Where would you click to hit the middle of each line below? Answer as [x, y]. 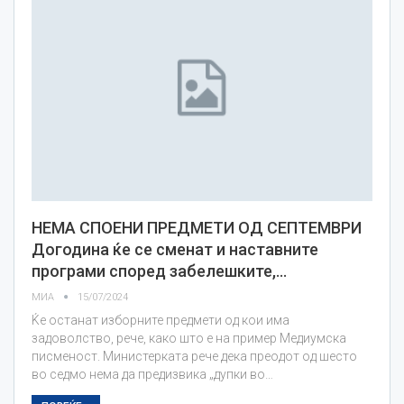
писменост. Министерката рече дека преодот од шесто [194, 356]
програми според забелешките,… [159, 271]
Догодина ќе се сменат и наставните [175, 249]
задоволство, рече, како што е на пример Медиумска [189, 338]
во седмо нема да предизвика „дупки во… [152, 374]
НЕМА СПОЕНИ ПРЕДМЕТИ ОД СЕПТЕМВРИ [197, 227]
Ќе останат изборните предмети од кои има [161, 320]
